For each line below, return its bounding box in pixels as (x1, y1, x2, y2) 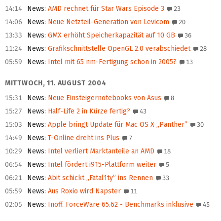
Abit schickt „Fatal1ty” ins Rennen (46, 174, 153, 183)
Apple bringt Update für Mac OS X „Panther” (46, 120, 187, 129)
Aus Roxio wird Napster (46, 187, 121, 196)
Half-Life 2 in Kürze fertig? (46, 107, 130, 116)
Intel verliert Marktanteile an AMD (46, 147, 154, 156)
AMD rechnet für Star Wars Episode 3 (46, 4, 164, 13)
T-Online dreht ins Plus (46, 134, 119, 143)
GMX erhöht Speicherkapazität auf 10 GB (46, 31, 175, 40)
